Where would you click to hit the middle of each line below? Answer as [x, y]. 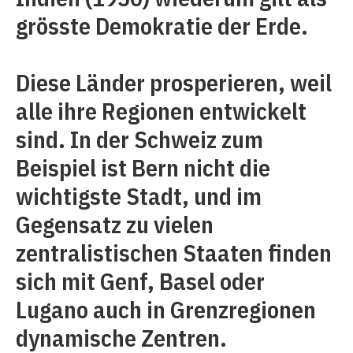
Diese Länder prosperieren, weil [174, 82]
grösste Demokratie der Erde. [162, 26]
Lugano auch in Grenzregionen [166, 309]
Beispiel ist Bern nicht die [143, 167]
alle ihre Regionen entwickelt [161, 111]
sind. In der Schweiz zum [139, 139]
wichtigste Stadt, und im [139, 196]
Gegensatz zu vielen [115, 224]
